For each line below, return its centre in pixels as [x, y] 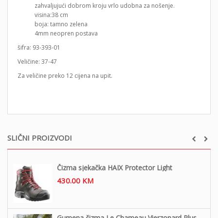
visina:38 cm [51, 15]
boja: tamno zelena [61, 24]
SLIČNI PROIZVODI [40, 137]
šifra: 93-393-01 [39, 47]
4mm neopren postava [66, 33]
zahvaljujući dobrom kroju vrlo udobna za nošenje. [105, 5]
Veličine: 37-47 [37, 61]
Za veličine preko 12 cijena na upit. [65, 75]
